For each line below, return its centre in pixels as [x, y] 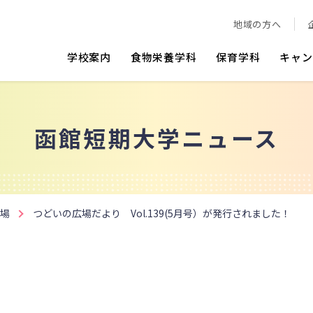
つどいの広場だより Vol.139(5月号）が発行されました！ [162, 213]
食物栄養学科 [163, 57]
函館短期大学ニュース [156, 138]
